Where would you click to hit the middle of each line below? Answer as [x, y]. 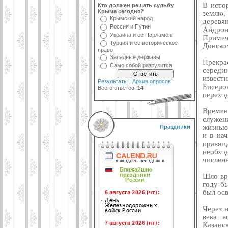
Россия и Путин [130, 26]
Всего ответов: [118, 88]
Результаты [113, 81]
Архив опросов [152, 81]
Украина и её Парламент [142, 35]
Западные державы [135, 57]
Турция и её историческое [144, 43]
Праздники [175, 127]
